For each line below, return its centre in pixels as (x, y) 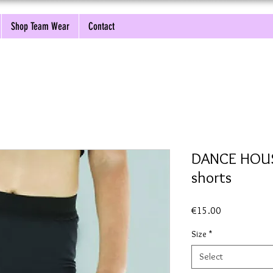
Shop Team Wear (40, 26)
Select (211, 257)
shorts (211, 178)
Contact (101, 26)
